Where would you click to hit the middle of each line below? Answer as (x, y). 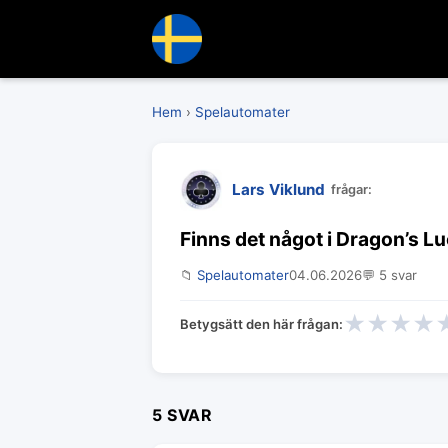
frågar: (351, 189)
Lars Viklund (278, 189)
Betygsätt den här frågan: (261, 323)
